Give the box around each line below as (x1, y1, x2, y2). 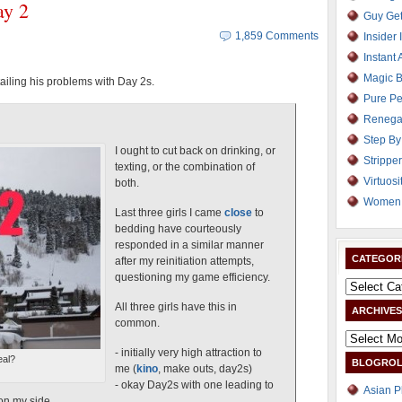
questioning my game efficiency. (115, 271, 270, 284)
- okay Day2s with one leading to (115, 379, 274, 391)
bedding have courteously (115, 223, 241, 235)
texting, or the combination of (115, 161, 255, 173)
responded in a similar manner (115, 239, 264, 251)
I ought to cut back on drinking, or (115, 144, 275, 157)
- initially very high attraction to (115, 346, 262, 359)
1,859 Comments (235, 30, 319, 42)
